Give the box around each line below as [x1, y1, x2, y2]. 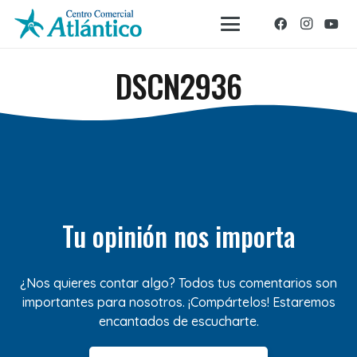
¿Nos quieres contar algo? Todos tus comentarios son [20, 274, 337, 291]
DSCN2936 [116, 62, 241, 109]
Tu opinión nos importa [61, 215, 296, 256]
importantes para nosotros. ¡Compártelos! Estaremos [22, 293, 335, 310]
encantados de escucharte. [98, 312, 259, 329]
